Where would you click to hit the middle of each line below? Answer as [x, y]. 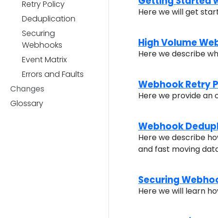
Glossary [27, 103]
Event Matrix [44, 60]
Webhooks [42, 45]
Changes [27, 89]
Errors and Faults [53, 74]
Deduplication [49, 19]
